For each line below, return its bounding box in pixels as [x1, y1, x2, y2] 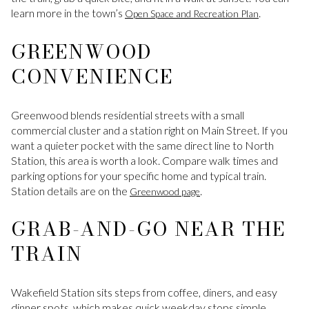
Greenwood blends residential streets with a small [11, 108, 244, 121]
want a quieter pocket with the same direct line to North [11, 138, 274, 152]
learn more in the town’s [11, 6, 125, 20]
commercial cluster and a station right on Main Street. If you [11, 123, 288, 137]
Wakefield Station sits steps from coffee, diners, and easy [11, 286, 277, 299]
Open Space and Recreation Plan [125, 8, 259, 20]
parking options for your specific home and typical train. [11, 168, 266, 182]
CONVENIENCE [11, 61, 173, 92]
